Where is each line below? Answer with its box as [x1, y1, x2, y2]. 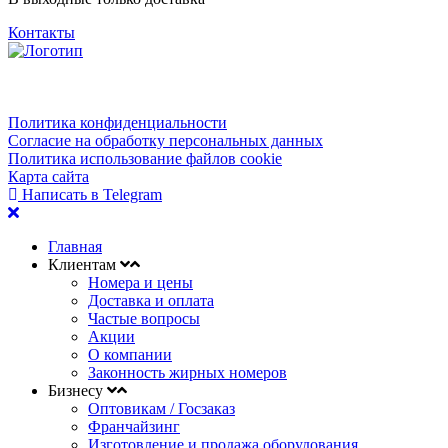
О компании [88, 345, 172, 363]
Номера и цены [88, 273, 193, 291]
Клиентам [48, 255, 116, 273]
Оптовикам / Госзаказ [88, 399, 235, 417]
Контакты [8, 23, 75, 41]
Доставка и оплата [88, 291, 214, 309]
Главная [48, 237, 102, 255]
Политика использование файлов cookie [8, 149, 282, 167]
